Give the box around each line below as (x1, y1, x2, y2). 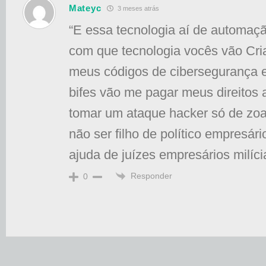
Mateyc (69, 2, 102, 13)
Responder (131, 171, 172, 180)
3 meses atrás (116, 4, 160, 12)
